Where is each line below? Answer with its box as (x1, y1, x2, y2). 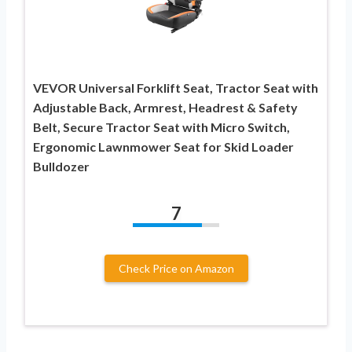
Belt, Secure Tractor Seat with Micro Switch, (33, 119, 290, 134)
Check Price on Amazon (118, 261, 234, 275)
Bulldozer (33, 158, 90, 174)
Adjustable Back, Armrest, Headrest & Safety (33, 99, 298, 115)
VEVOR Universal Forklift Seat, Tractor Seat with (33, 79, 318, 95)
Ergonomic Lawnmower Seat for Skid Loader (33, 138, 294, 154)
